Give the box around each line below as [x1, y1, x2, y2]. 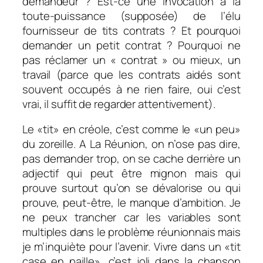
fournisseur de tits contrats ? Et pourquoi [22, 22, 241, 38]
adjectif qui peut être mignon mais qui [22, 166, 241, 181]
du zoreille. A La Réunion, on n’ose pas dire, [22, 136, 241, 152]
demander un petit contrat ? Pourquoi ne [22, 37, 241, 53]
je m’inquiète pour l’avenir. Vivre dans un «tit [22, 239, 241, 255]
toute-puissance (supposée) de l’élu [22, 8, 241, 23]
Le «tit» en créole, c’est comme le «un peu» [22, 122, 241, 137]
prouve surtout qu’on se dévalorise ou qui [22, 180, 241, 196]
